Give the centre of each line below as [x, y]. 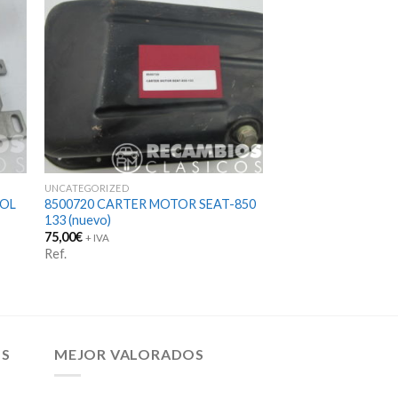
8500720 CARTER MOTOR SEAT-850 [150, 203]
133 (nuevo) [77, 219]
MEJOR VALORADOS [129, 354]
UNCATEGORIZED [87, 187]
